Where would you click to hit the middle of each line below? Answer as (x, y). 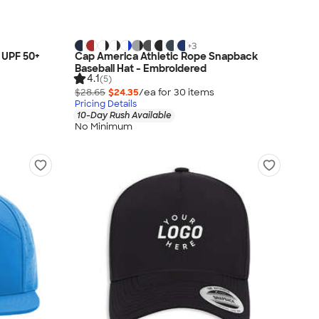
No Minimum (104, 127)
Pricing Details (106, 104)
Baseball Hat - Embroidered (141, 68)
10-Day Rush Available (124, 115)
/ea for (156, 92)
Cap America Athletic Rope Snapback (166, 56)
